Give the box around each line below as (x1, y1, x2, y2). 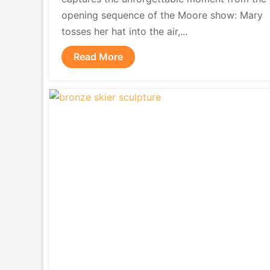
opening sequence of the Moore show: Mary (61, 9, 263, 21)
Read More (74, 51, 123, 63)
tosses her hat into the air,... (61, 25, 187, 37)
